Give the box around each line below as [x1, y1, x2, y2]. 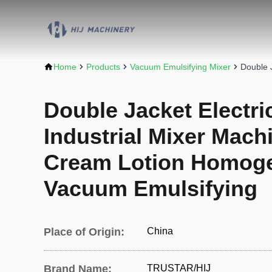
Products [86, 62, 120, 72]
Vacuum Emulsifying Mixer [130, 62, 231, 72]
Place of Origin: [44, 226, 124, 238]
